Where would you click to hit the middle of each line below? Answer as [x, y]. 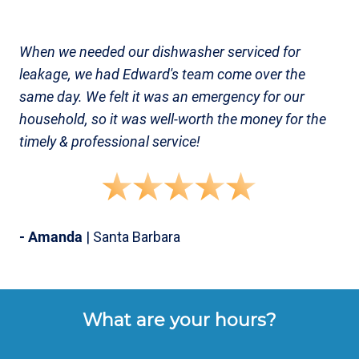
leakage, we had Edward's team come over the [162, 74]
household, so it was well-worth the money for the [173, 119]
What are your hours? [179, 320]
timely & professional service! [110, 141]
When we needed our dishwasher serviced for [160, 52]
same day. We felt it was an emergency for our [162, 97]
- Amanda [51, 237]
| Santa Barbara [131, 237]
